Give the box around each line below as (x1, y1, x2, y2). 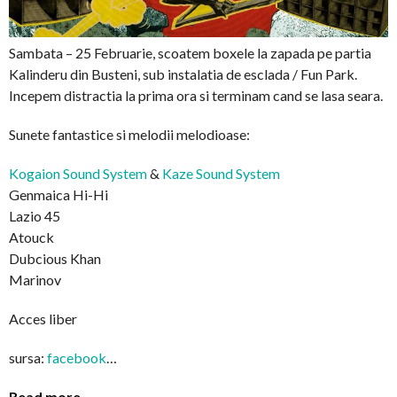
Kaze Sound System (162, 164, 280, 182)
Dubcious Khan (9, 249, 101, 267)
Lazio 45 (9, 206, 60, 224)
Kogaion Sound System (9, 164, 147, 182)
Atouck (9, 228, 54, 245)
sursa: (9, 348, 47, 366)
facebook (47, 348, 106, 366)
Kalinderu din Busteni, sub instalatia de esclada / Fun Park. (9, 65, 357, 82)
